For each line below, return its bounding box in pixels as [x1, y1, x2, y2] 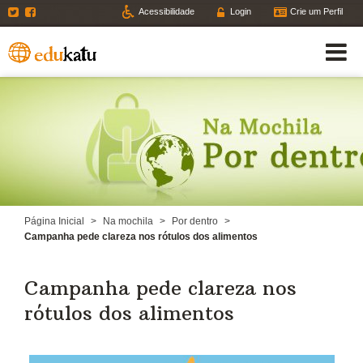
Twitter [23, 6, 49, 16]
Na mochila [103, 216, 153, 227]
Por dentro [172, 216, 218, 227]
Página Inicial [24, 216, 84, 227]
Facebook [40, 6, 79, 16]
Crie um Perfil [290, 6, 343, 16]
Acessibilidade [139, 6, 194, 16]
